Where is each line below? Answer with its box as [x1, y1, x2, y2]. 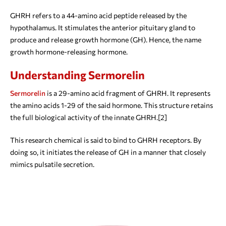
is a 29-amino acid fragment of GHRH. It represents [45, 89, 210, 98]
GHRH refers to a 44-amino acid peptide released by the [10, 11, 187, 20]
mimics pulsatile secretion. [10, 160, 94, 169]
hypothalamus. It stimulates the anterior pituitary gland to [10, 23, 195, 32]
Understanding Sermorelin [10, 68, 145, 82]
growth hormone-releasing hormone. [10, 47, 128, 56]
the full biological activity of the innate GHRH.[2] [10, 113, 167, 122]
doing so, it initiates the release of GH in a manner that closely [10, 148, 206, 157]
